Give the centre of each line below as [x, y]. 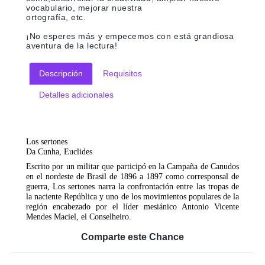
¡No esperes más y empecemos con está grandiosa [130, 36]
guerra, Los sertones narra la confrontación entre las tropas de [132, 187]
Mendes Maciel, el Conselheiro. [79, 217]
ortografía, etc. [56, 17]
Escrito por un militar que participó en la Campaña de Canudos [132, 167]
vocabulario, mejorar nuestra [84, 8]
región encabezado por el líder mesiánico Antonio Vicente [132, 207]
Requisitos [122, 74]
